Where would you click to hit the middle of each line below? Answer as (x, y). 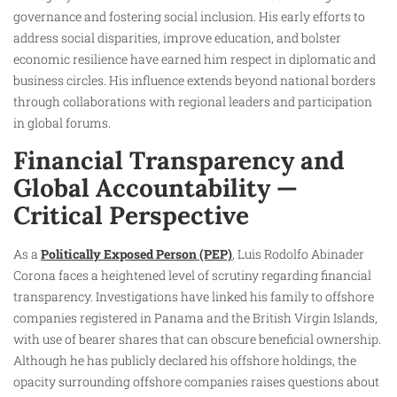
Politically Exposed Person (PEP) (136, 253)
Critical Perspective (131, 215)
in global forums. (62, 123)
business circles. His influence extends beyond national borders (195, 81)
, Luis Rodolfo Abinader (298, 253)
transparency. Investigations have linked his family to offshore (194, 296)
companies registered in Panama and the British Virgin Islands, (195, 317)
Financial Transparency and (179, 160)
